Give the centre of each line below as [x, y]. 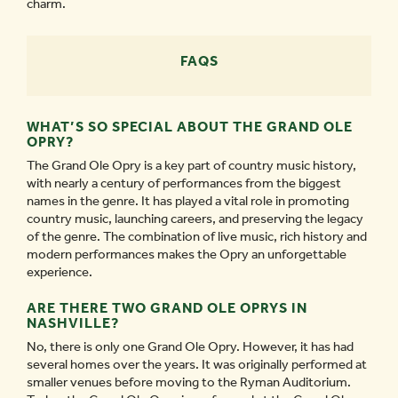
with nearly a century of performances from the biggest [184, 183]
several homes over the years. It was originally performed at [197, 364]
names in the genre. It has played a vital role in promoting [188, 201]
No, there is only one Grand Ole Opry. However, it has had [190, 346]
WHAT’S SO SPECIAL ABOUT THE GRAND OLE [190, 127]
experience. [60, 272]
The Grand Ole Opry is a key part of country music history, [191, 165]
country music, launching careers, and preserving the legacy [195, 219]
